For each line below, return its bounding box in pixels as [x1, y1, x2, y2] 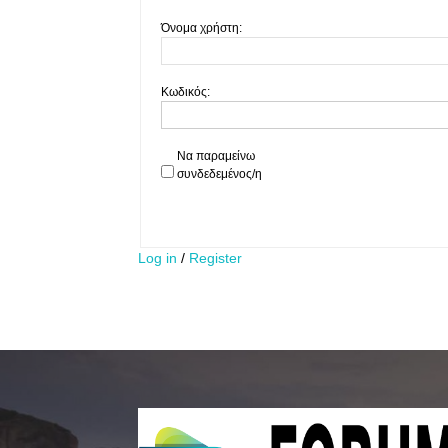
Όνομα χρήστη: [161, 21, 242, 35]
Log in [138, 250, 177, 266]
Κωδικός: [161, 85, 210, 99]
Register [189, 250, 242, 266]
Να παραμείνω [177, 149, 255, 163]
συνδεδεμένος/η [177, 167, 262, 181]
